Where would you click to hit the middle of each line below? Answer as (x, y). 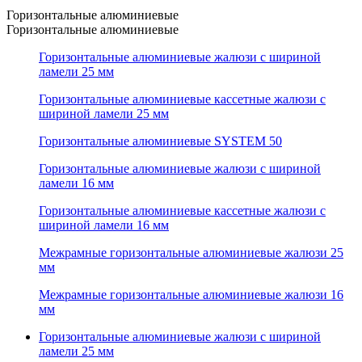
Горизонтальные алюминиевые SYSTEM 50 (160, 141)
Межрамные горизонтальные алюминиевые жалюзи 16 (191, 295)
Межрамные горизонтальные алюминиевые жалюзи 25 (191, 253)
